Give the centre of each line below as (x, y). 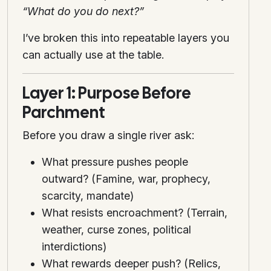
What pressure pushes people (115, 162)
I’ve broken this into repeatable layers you (126, 38)
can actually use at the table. (93, 55)
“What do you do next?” (83, 11)
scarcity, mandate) (88, 196)
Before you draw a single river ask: (108, 135)
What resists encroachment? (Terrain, (135, 213)
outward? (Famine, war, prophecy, (126, 179)
